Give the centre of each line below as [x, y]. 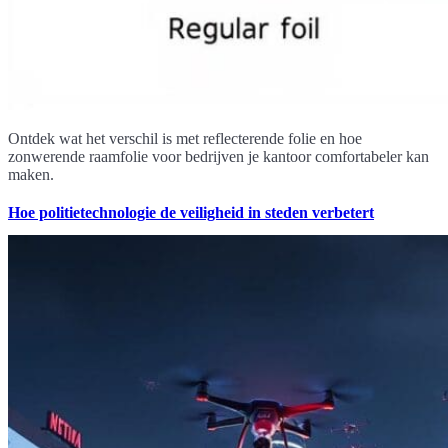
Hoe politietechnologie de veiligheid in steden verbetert [191, 212]
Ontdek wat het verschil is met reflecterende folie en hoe [185, 138]
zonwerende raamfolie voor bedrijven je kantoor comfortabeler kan [218, 156]
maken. [31, 174]
